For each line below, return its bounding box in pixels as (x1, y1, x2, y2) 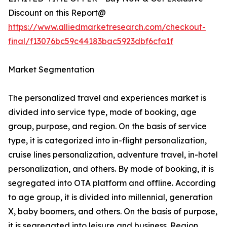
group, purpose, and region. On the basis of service (8, 121, 207, 132)
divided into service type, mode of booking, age (8, 107, 197, 118)
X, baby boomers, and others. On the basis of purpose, (8, 206, 217, 217)
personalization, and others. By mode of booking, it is (8, 164, 214, 174)
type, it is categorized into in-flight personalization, (8, 135, 207, 146)
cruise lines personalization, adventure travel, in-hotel (8, 149, 218, 160)
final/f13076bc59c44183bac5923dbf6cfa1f (8, 36, 173, 47)
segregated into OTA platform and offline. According (8, 178, 216, 188)
